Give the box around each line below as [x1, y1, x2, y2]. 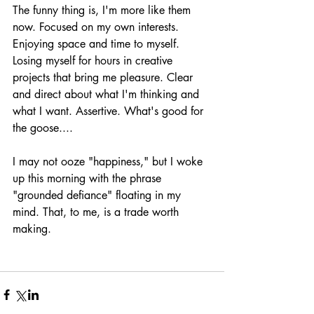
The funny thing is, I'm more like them [13, 2, 194, 18]
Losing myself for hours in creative [13, 53, 176, 68]
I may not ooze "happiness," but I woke [13, 153, 206, 169]
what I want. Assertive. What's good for [13, 103, 207, 118]
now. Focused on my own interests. [13, 19, 182, 34]
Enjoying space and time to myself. [13, 36, 183, 51]
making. [13, 221, 55, 236]
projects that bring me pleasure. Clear [13, 69, 196, 85]
